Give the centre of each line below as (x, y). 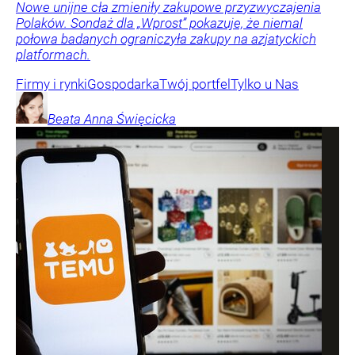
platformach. (53, 55)
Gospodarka (123, 84)
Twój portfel (195, 84)
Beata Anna (80, 119)
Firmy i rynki (52, 84)
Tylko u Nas (265, 84)
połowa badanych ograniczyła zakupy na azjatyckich (166, 39)
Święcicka (146, 119)
